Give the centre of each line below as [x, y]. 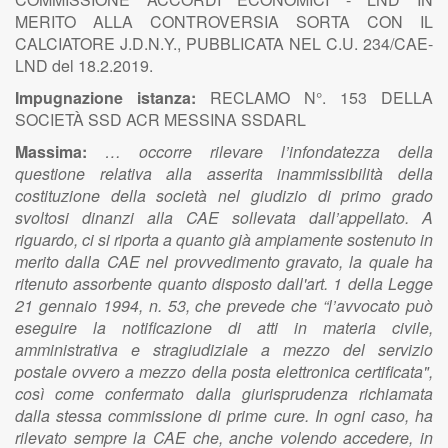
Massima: [60, 151]
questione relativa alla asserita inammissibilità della [224, 173]
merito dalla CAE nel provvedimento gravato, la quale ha [224, 261]
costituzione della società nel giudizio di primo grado [224, 195]
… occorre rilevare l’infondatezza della [269, 151]
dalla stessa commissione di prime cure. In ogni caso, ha [224, 415]
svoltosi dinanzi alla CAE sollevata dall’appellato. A [224, 217]
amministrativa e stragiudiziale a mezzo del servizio [224, 349]
